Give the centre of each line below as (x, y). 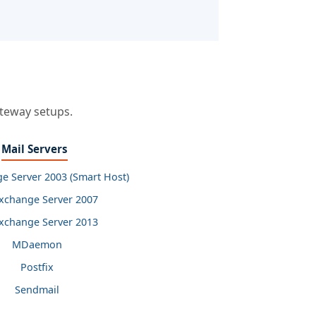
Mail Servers (35, 149)
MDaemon (37, 244)
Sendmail (37, 290)
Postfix (37, 267)
